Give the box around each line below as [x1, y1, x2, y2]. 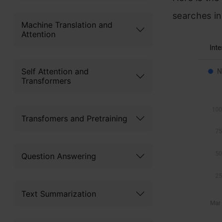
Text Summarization [21, 188, 96, 199]
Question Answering [21, 151, 96, 161]
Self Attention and [21, 66, 89, 76]
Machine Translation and [21, 20, 112, 30]
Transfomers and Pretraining [21, 113, 127, 123]
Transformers [21, 76, 71, 86]
